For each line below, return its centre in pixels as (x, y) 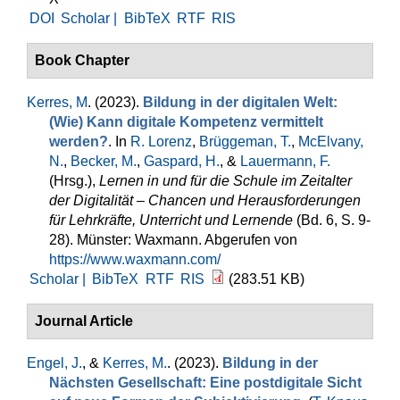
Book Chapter (82, 60)
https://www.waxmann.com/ (135, 259)
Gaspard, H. (182, 161)
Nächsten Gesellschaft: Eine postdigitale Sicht (205, 383)
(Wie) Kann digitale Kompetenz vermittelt (186, 122)
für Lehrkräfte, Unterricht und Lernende (171, 220)
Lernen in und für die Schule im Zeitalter (225, 181)
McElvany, (331, 142)
